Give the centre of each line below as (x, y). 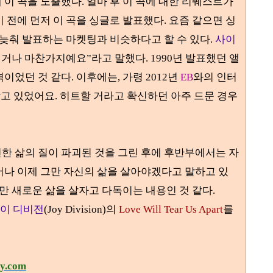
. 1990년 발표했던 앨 (193, 58)
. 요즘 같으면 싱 (200, 20)
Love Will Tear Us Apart (170, 209)
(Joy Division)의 (80, 209)
